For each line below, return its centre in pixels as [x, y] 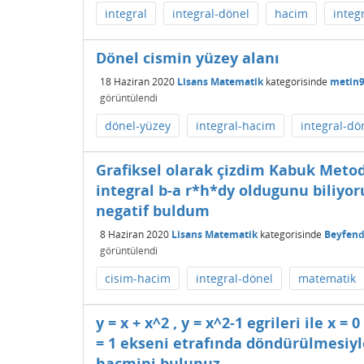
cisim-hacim [138, 278]
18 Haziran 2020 [137, 81]
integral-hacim [236, 126]
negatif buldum [153, 210]
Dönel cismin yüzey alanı [188, 58]
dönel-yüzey [138, 126]
